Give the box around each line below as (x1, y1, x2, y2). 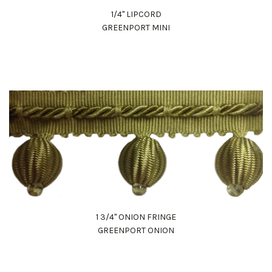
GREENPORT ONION (98, 225, 174, 236)
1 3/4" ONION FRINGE (96, 211, 176, 222)
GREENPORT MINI (102, 22, 170, 33)
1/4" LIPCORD (110, 8, 161, 19)
